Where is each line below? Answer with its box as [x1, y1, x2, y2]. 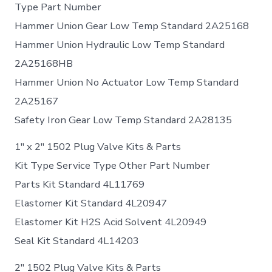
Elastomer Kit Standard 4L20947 [15, 196, 168, 211]
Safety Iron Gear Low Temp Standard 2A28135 [15, 113, 233, 127]
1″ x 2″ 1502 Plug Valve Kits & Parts [15, 140, 182, 154]
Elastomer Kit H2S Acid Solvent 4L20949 [15, 215, 207, 229]
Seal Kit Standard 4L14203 [15, 234, 140, 248]
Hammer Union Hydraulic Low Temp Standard [15, 38, 225, 52]
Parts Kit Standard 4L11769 [15, 177, 145, 192]
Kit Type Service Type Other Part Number [15, 158, 211, 173]
